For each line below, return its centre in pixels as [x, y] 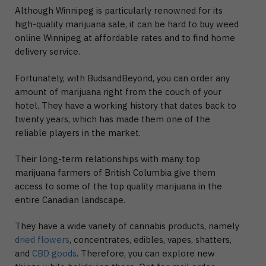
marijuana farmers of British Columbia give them [115, 172]
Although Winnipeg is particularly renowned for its [119, 11]
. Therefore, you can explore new [146, 254]
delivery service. [47, 52]
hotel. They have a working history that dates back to [126, 105]
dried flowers [42, 240]
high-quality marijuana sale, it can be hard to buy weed [127, 24]
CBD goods [54, 254]
